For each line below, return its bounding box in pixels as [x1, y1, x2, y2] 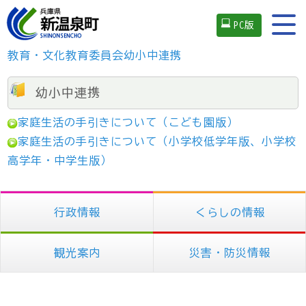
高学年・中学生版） [8, 155, 113, 166]
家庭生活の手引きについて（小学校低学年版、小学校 [18, 136, 297, 147]
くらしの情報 [195, 207, 265, 218]
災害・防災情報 [189, 247, 270, 258]
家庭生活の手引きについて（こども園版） [18, 117, 239, 128]
